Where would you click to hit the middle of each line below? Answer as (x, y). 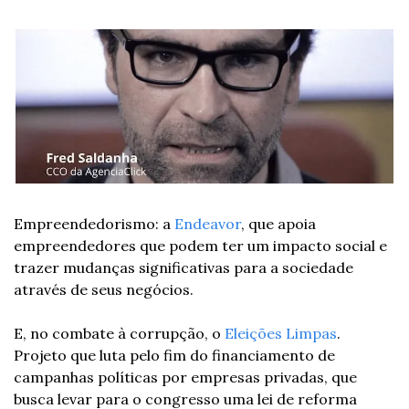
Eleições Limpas (281, 333)
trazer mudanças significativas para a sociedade (184, 267)
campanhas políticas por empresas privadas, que (185, 377)
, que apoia (278, 223)
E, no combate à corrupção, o (119, 333)
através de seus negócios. (104, 289)
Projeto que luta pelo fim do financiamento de (174, 355)
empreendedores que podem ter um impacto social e (200, 245)
